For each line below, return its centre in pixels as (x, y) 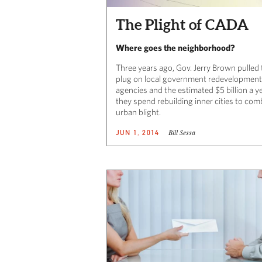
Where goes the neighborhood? (175, 48)
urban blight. (138, 112)
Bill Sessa (182, 132)
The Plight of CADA (182, 25)
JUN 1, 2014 (138, 133)
